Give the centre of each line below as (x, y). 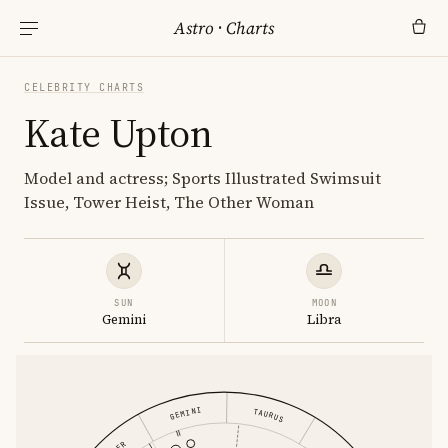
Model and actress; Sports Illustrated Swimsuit (202, 178)
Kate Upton (118, 133)
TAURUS (268, 414)
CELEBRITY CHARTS (84, 87)
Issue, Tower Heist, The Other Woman (169, 202)
